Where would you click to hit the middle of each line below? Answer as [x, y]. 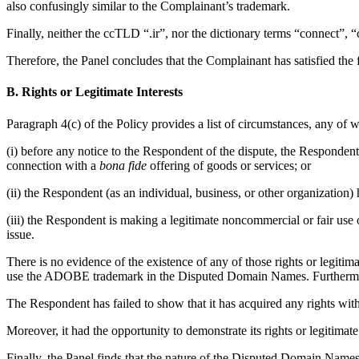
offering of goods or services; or [229, 165]
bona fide [123, 165]
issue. [20, 234]
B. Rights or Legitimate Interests [95, 92]
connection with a [53, 165]
